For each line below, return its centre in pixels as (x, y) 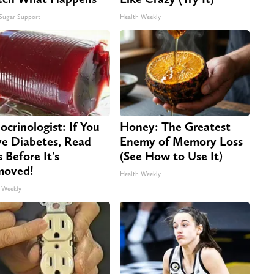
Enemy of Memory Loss (181, 141)
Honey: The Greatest (175, 126)
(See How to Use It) (171, 156)
